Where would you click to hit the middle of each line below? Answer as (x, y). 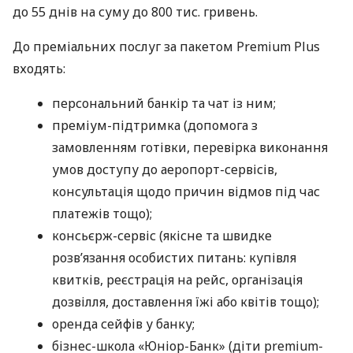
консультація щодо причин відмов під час (186, 192)
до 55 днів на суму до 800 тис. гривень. (135, 12)
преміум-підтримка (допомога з (155, 126)
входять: (39, 69)
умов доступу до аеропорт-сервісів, (165, 170)
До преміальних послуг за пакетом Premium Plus (166, 47)
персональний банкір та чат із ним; (164, 104)
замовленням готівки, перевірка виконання (190, 148)
